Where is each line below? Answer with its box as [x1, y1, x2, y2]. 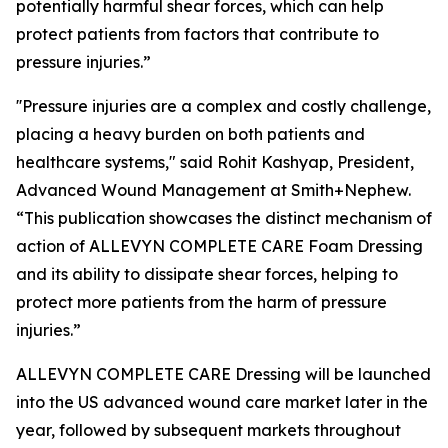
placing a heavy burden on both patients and [16, 124, 365, 145]
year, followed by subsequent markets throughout [16, 420, 401, 441]
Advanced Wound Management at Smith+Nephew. [16, 180, 411, 201]
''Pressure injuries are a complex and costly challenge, [16, 96, 431, 117]
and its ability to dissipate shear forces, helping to [16, 264, 398, 285]
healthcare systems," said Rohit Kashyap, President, [16, 152, 414, 173]
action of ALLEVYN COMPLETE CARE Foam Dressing [16, 236, 423, 257]
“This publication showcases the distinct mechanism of [16, 208, 432, 229]
